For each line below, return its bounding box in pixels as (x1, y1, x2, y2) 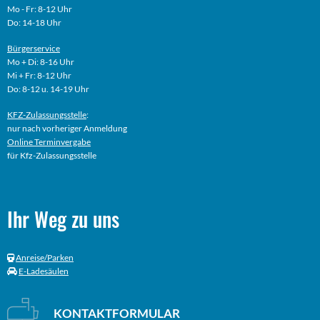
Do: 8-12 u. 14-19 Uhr (7, 84, 89, 95)
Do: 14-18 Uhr (7, 17, 61, 29)
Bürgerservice (7, 43, 60, 54)
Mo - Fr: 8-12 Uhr (7, 4, 72, 15)
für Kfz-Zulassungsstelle (7, 150, 96, 161)
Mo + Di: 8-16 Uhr (7, 56, 74, 68)
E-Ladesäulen (19, 266, 69, 277)
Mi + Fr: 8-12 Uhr (7, 70, 71, 81)
